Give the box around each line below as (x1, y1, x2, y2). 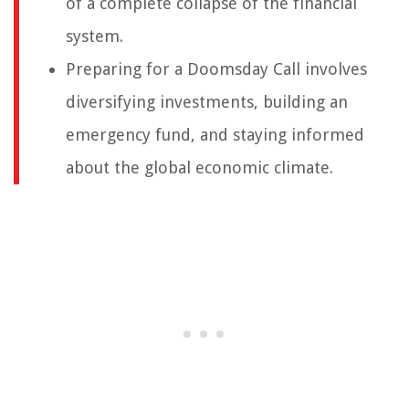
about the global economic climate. (66, 158, 333, 178)
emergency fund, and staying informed (66, 125, 364, 145)
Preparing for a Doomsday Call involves (66, 59, 367, 79)
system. (66, 26, 123, 47)
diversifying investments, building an (66, 92, 348, 112)
